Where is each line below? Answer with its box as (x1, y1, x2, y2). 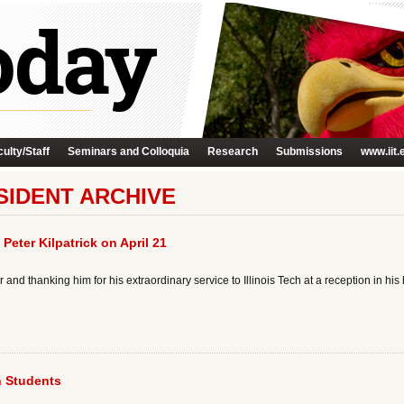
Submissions (276, 145, 343, 158)
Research (207, 145, 258, 158)
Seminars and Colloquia (68, 145, 189, 158)
